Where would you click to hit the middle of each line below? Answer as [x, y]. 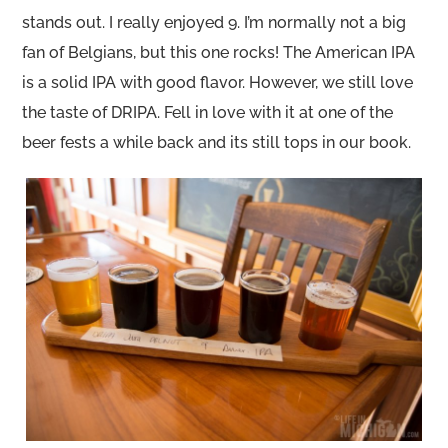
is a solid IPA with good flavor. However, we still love [218, 82]
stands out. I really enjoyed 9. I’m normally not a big [214, 22]
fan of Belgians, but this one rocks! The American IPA [219, 52]
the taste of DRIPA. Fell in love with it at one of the [208, 112]
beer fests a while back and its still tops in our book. [217, 142]
